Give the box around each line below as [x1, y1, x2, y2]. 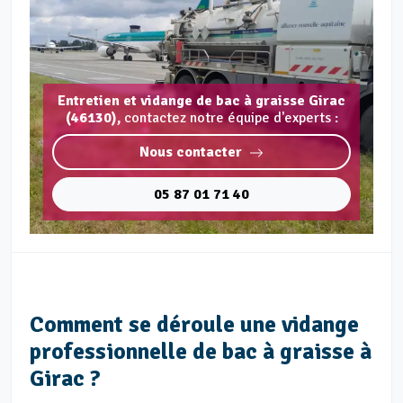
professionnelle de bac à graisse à [30, 337, 372, 365]
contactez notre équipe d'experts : [123, 109, 338, 127]
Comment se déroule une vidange [30, 310, 359, 338]
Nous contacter [139, 143, 242, 161]
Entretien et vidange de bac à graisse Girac [58, 92, 345, 110]
